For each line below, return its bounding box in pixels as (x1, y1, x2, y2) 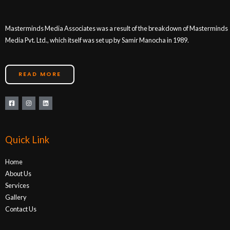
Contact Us (5, 204, 36, 213)
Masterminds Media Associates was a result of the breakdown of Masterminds (5, 24, 228, 33)
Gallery (5, 193, 27, 201)
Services (5, 181, 29, 189)
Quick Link (5, 133, 49, 145)
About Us (5, 169, 31, 178)
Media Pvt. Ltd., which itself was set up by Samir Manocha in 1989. (5, 36, 189, 45)
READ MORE (18, 70, 61, 79)
